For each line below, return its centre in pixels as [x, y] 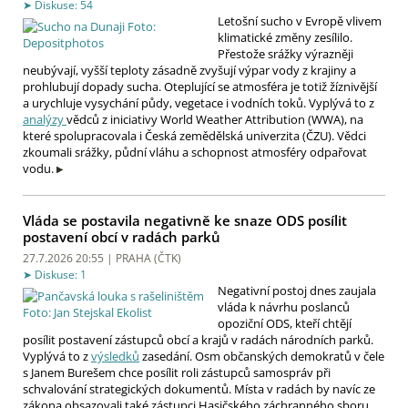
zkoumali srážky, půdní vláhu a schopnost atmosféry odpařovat [195, 152]
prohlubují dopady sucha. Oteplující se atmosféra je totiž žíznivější [200, 86]
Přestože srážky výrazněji [286, 53]
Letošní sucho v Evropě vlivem [300, 20]
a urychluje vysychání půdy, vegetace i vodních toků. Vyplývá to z [199, 102]
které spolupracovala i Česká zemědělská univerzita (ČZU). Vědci [194, 135]
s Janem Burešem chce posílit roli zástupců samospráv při [177, 373]
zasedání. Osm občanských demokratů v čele [262, 357]
